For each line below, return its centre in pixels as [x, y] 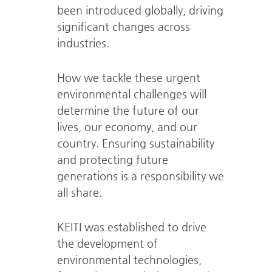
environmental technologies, [129, 260]
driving [204, 10]
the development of [107, 243]
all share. [79, 192]
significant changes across [123, 26]
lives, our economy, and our [127, 127]
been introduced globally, [121, 10]
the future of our [154, 110]
